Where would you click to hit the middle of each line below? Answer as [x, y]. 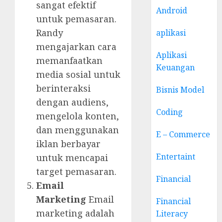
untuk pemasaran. [76, 19]
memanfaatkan [69, 60]
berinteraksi [63, 88]
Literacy [172, 214]
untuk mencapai [72, 157]
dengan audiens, [72, 102]
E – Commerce [183, 134]
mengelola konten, [78, 116]
